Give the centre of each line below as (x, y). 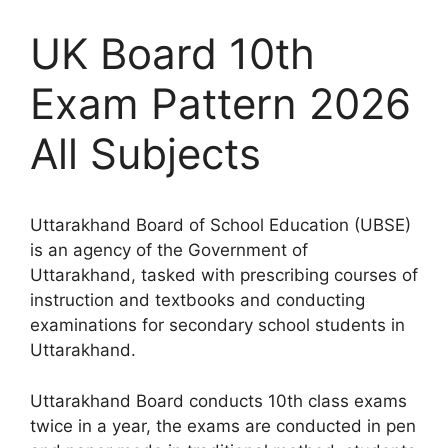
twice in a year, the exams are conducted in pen (223, 425)
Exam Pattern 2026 (220, 103)
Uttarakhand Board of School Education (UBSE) (220, 225)
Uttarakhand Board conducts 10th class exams (218, 400)
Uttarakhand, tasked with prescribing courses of (224, 275)
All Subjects (145, 153)
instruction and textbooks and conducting (197, 300)
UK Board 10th (172, 53)
